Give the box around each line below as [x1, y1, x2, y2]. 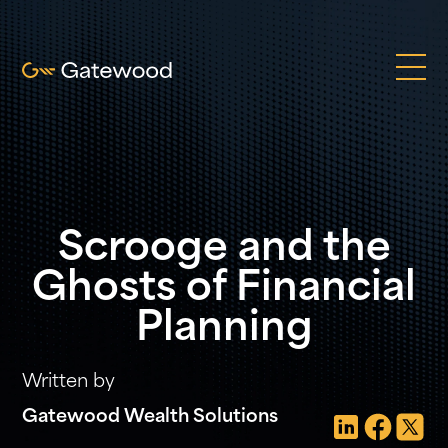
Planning [135, 310, 313, 350]
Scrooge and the [57, 230, 391, 270]
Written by [22, 373, 116, 392]
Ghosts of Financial [32, 270, 416, 310]
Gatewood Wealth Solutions [22, 408, 279, 427]
